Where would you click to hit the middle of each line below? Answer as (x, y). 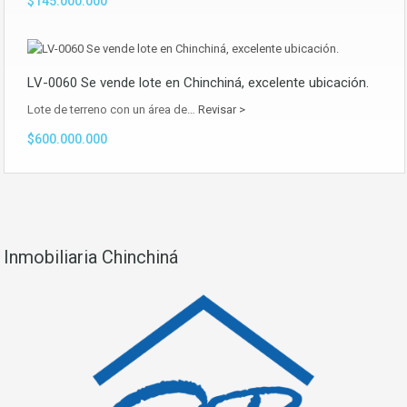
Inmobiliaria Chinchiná (91, 257)
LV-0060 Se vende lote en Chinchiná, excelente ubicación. (198, 82)
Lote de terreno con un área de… (113, 109)
